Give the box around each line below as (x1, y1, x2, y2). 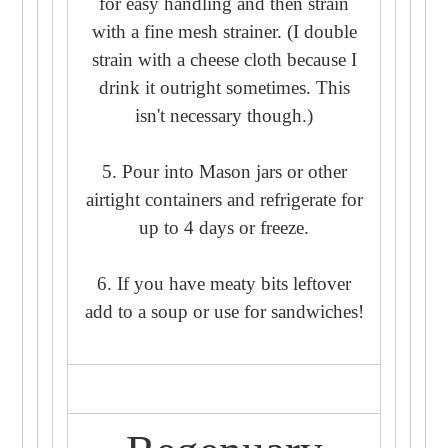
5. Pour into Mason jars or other (101, 160, 347, 182)
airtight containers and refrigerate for (85, 188, 363, 210)
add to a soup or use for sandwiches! (84, 300, 364, 322)
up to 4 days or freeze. (139, 216, 309, 238)
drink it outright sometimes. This (98, 76, 350, 98)
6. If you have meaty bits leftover (97, 272, 351, 294)
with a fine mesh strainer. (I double (91, 20, 357, 42)
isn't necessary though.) (135, 104, 313, 126)
